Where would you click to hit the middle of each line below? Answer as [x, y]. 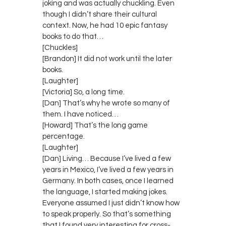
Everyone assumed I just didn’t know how [111, 203]
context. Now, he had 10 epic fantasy [105, 25]
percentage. [64, 136]
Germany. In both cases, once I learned [108, 181]
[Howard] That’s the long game [95, 125]
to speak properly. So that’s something [107, 214]
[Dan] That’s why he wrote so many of [106, 103]
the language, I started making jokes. [105, 192]
